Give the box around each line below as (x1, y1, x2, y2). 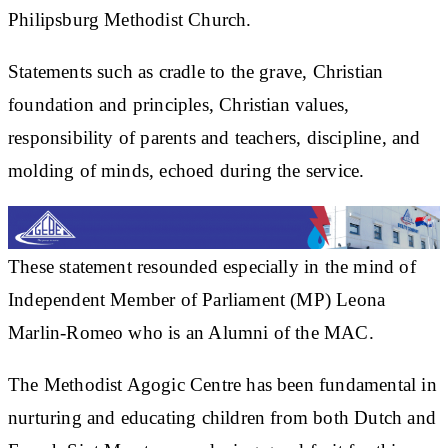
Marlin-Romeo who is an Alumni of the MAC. (8, 321, 374, 343)
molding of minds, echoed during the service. (8, 159, 365, 181)
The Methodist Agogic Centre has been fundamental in (8, 373, 437, 395)
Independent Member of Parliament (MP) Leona (8, 288, 386, 310)
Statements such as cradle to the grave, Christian (8, 60, 384, 82)
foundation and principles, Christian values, (8, 93, 350, 115)
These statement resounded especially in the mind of (8, 255, 416, 277)
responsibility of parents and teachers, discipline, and (8, 126, 421, 148)
